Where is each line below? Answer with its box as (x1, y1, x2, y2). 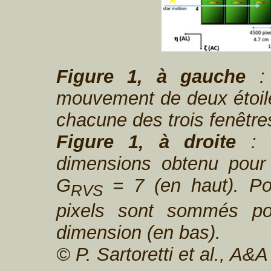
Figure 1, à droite (56, 131, 237, 152)
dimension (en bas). (56, 222, 221, 244)
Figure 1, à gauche (56, 65, 246, 87)
